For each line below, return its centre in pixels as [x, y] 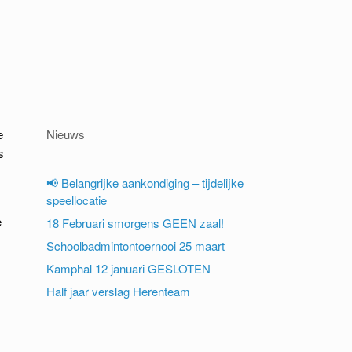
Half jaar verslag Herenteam [119, 291]
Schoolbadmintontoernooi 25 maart [136, 246]
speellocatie [77, 200]
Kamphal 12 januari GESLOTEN [129, 268]
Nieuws [66, 134]
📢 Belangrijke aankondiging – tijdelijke [145, 183]
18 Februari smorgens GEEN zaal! [136, 223]
